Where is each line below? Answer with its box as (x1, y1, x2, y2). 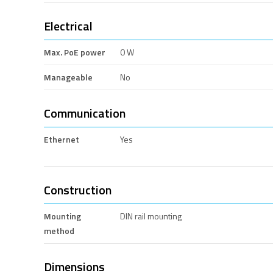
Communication (44, 103, 126, 122)
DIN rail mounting (120, 209, 182, 222)
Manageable (44, 70, 93, 83)
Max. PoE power (44, 45, 105, 58)
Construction (44, 180, 112, 199)
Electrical (44, 16, 93, 35)
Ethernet (44, 132, 79, 146)
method (44, 224, 74, 237)
